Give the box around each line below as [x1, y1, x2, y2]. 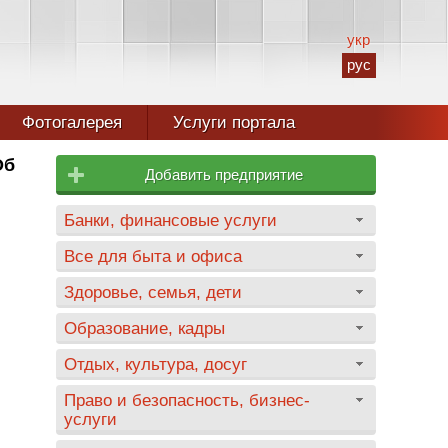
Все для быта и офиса [64, 247, 242, 265]
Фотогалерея [22, 113, 122, 132]
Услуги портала [173, 113, 295, 132]
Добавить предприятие [144, 166, 303, 183]
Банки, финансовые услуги [64, 211, 277, 229]
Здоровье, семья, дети [64, 283, 242, 301]
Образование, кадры [64, 319, 225, 337]
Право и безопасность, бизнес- [64, 391, 310, 409]
